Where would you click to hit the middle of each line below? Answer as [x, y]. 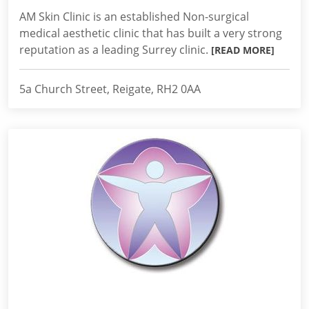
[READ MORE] [243, 50]
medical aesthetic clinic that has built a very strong [151, 33]
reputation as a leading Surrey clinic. [115, 50]
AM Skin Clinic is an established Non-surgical [134, 17]
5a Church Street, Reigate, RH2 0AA [110, 89]
